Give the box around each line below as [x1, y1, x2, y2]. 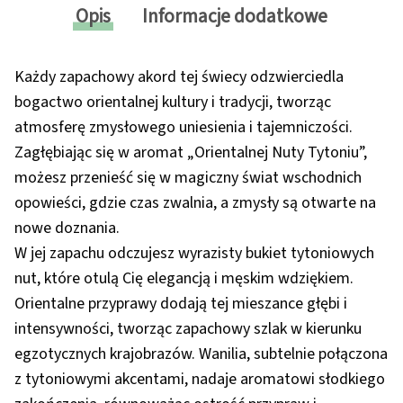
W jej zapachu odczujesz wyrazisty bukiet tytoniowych [14, 242, 374, 265]
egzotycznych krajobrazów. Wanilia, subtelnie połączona [14, 343, 388, 366]
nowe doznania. [14, 217, 120, 240]
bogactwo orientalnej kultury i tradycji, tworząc [14, 91, 331, 114]
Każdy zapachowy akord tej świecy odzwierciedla [14, 66, 344, 89]
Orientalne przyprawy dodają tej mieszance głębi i [14, 292, 347, 316]
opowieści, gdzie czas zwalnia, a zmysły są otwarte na [14, 192, 376, 215]
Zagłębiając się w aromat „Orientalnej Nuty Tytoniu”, [14, 141, 367, 165]
